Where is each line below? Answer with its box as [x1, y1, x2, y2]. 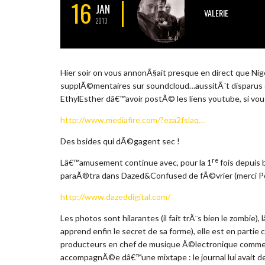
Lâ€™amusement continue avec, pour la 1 [60, 157, 212, 167]
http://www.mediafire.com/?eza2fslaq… [60, 114, 205, 125]
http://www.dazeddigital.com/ [60, 191, 170, 202]
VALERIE [204, 6, 228, 19]
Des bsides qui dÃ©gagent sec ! [60, 135, 180, 146]
